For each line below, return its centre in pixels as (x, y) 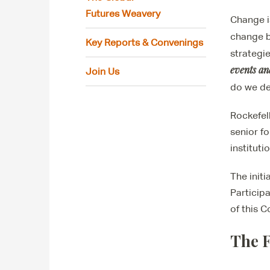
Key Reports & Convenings (144, 42)
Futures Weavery (124, 13)
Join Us (102, 71)
